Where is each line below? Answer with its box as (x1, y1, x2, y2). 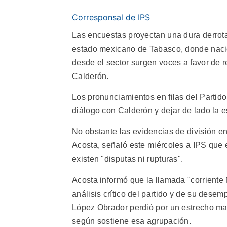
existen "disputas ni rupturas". (72, 155, 183, 164)
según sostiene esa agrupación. (72, 216, 192, 225)
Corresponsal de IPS (72, 12, 150, 22)
